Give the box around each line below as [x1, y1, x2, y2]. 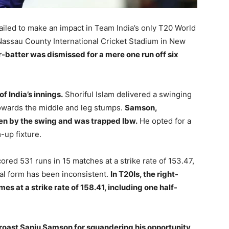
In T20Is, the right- [110, 169, 178, 179]
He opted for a [138, 116, 191, 126]
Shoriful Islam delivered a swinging [63, 89, 192, 99]
